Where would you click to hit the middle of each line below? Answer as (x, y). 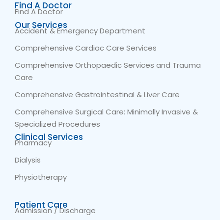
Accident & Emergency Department (80, 30)
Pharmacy (33, 142)
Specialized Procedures (57, 124)
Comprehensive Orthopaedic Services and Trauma (108, 65)
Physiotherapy (41, 177)
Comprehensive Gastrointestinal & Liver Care (97, 94)
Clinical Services (49, 137)
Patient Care (41, 205)
